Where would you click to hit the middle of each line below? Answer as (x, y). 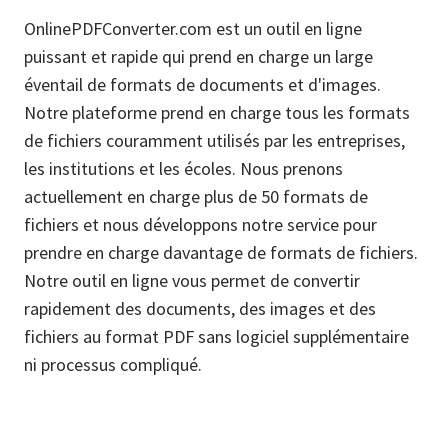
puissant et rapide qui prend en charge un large (198, 56)
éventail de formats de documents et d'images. (202, 84)
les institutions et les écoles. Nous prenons (183, 168)
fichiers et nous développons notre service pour (200, 224)
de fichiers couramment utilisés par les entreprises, (214, 140)
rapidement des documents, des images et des (200, 308)
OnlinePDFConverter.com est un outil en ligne (193, 28)
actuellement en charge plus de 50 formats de (196, 196)
